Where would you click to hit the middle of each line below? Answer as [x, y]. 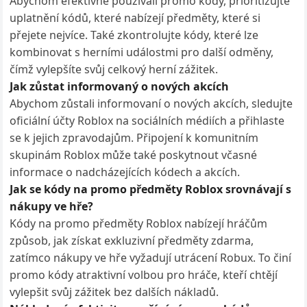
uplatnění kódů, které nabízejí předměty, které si [135, 18]
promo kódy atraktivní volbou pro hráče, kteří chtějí [144, 275]
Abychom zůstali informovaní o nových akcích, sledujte [151, 103]
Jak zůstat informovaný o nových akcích [120, 86]
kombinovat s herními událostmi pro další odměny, [142, 52]
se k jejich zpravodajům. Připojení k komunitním [134, 138]
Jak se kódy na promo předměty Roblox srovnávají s [151, 189]
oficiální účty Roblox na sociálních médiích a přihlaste [147, 121]
